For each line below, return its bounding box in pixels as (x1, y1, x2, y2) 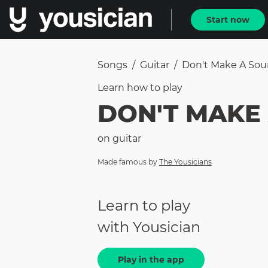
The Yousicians (159, 157, 212, 166)
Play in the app (118, 254, 184, 266)
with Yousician (98, 218, 200, 236)
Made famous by (98, 157, 157, 166)
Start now (206, 14, 249, 25)
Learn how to (98, 82, 163, 93)
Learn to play (98, 197, 190, 215)
